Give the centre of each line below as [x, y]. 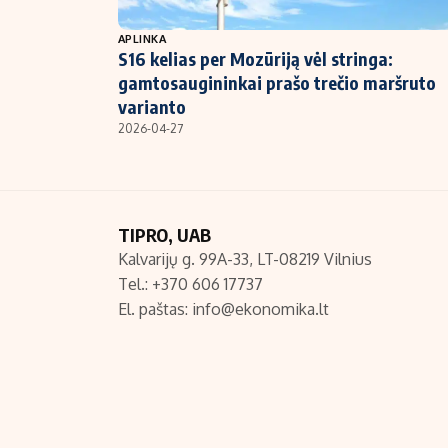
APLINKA [142, 39]
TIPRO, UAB [164, 235]
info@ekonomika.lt [260, 309]
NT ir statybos [147, 23]
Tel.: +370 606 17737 [190, 284]
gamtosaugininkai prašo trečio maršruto [277, 83]
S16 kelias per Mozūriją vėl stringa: [255, 59]
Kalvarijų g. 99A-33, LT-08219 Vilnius [245, 259]
